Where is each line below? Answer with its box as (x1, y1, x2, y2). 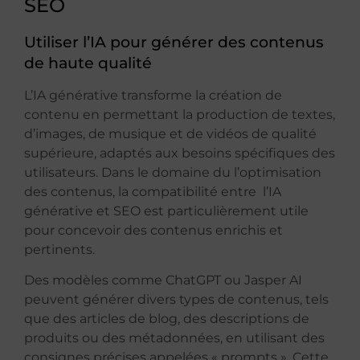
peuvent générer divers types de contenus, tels (24, 292, 329, 308)
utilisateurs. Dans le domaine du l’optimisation (24, 164, 321, 180)
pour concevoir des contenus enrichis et (24, 222, 283, 238)
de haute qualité (24, 52, 152, 72)
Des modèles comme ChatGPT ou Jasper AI (24, 272, 302, 288)
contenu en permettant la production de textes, (24, 106, 335, 122)
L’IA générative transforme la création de (24, 87, 282, 103)
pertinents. (24, 241, 95, 257)
